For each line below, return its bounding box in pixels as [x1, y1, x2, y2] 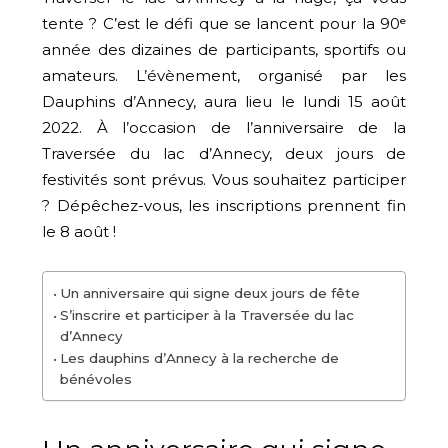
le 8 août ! [42, 222, 116, 242]
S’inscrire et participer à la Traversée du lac [59, 307, 354, 324]
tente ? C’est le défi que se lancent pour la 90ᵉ [42, 14, 406, 34]
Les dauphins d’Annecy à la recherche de [59, 350, 339, 367]
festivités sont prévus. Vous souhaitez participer [42, 170, 406, 190]
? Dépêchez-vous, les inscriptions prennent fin [42, 196, 406, 216]
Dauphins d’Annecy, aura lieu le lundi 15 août [42, 92, 406, 112]
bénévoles [59, 371, 132, 388]
